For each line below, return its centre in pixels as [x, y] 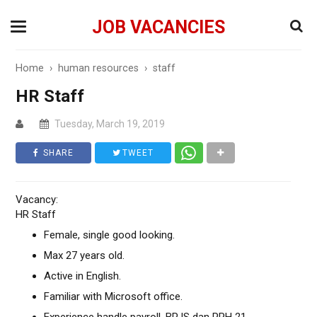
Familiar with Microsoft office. [114, 296]
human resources [99, 68]
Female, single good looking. [110, 235]
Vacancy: [37, 200]
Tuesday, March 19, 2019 [109, 124]
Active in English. [83, 276]
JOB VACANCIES [158, 27]
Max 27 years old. [85, 255]
